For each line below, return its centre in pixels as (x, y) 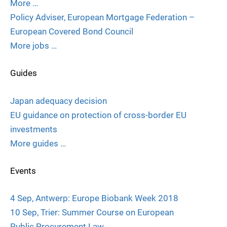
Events (23, 171)
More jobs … (33, 46)
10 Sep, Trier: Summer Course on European (92, 212)
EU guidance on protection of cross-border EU (98, 115)
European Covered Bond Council (72, 32)
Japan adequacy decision (59, 101)
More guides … (38, 143)
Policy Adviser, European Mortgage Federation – (102, 17)
